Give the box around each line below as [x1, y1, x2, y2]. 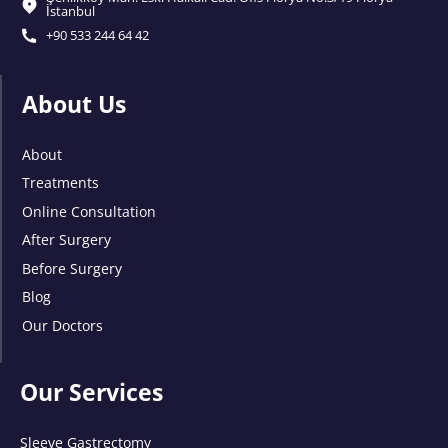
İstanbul [45, 2, 95, 21]
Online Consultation [22, 201, 156, 221]
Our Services [20, 375, 163, 408]
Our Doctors [22, 315, 103, 335]
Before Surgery [22, 258, 122, 278]
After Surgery [22, 230, 111, 250]
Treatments [22, 173, 99, 193]
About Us [22, 87, 126, 120]
